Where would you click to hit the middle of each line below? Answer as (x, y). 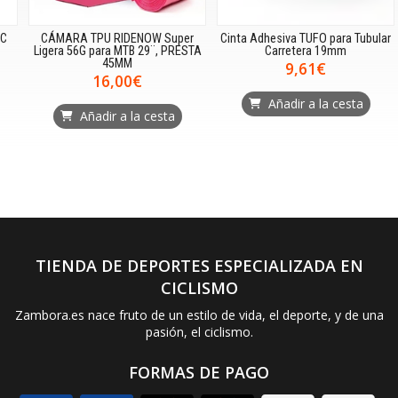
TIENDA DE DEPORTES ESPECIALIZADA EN (199, 265)
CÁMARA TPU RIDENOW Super (103, 38)
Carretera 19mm (291, 51)
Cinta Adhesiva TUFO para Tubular (291, 38)
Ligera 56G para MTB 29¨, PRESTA (103, 51)
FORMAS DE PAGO (199, 372)
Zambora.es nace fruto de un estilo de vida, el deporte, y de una (199, 314)
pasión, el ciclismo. (199, 331)
